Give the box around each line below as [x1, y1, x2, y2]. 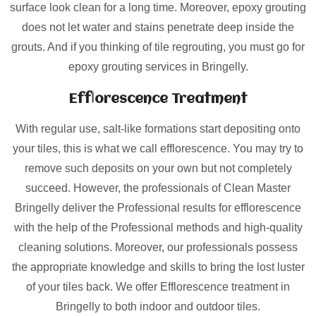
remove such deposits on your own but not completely [24, 162, 292, 174]
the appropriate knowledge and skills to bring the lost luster [11, 261, 305, 273]
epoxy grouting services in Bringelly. [68, 61, 248, 73]
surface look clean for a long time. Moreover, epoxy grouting [10, 1, 306, 13]
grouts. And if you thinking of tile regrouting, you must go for [11, 41, 305, 53]
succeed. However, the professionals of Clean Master [25, 182, 291, 194]
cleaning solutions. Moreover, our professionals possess [18, 241, 298, 253]
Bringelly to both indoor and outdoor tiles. [56, 300, 260, 312]
